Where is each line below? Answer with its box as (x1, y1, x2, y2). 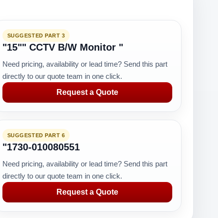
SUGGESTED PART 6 (7, 132, 65, 138)
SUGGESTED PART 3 (7, 33, 65, 38)
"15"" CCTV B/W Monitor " (2, 42, 123, 53)
